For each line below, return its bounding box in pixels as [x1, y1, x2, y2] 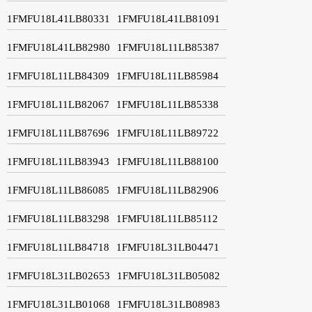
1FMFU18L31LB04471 [116, 241, 219, 253]
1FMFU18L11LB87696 [7, 127, 109, 139]
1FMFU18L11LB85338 [116, 98, 219, 110]
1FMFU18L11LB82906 [116, 184, 219, 196]
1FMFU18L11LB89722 [116, 127, 219, 139]
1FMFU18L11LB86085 [7, 184, 109, 196]
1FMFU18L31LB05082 [117, 270, 220, 281]
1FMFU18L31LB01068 [7, 298, 110, 310]
